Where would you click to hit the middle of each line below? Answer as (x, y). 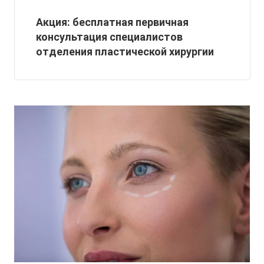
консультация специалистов (109, 37)
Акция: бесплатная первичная (112, 22)
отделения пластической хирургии (125, 52)
